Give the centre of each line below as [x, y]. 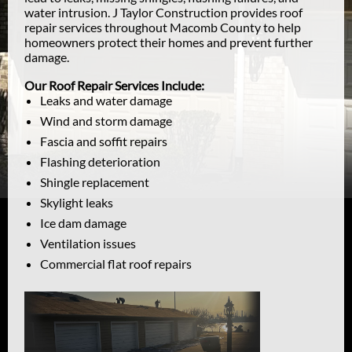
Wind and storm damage [106, 121]
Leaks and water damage [106, 100]
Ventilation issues [88, 243]
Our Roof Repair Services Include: [114, 85]
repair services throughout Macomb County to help [163, 27]
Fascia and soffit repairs [104, 141]
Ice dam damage [83, 223]
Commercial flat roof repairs [116, 264]
